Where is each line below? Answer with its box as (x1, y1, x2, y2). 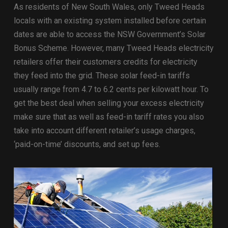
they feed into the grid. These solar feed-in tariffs (13, 70, 190, 80)
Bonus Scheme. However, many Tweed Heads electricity (13, 43, 214, 53)
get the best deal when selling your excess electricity (13, 98, 204, 108)
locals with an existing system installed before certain (13, 15, 206, 25)
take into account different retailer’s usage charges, (13, 125, 195, 135)
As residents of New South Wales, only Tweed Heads (13, 2, 205, 12)
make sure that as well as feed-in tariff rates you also (13, 111, 204, 122)
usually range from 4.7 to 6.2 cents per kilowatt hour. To (13, 84, 209, 94)
